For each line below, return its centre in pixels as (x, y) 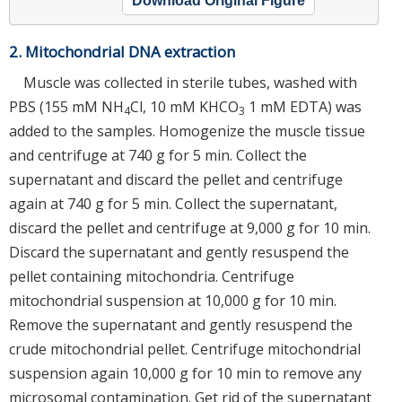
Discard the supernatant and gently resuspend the (179, 252)
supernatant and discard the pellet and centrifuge (176, 179)
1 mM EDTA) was (303, 106)
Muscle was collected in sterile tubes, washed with (190, 82)
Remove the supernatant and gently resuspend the (181, 324)
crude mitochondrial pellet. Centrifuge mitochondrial (185, 349)
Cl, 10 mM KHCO (184, 106)
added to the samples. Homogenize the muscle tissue (187, 131)
